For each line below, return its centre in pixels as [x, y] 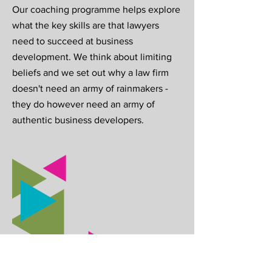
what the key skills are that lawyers [86, 25]
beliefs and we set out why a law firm [90, 73]
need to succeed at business [73, 41]
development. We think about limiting [92, 57]
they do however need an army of [83, 104]
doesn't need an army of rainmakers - [90, 88]
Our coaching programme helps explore [96, 9]
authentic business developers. [78, 120]
